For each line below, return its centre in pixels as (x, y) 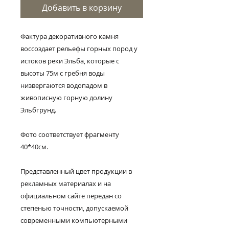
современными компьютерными (74, 220)
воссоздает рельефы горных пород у (79, 48)
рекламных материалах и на (66, 183)
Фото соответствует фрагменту (70, 134)
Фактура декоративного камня (70, 36)
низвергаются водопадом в (64, 85)
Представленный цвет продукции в (76, 171)
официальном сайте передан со (71, 196)
